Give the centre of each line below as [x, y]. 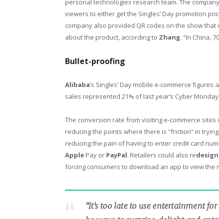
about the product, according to [112, 37]
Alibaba [77, 84]
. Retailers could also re [162, 155]
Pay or [95, 155]
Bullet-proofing [95, 61]
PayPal [117, 155]
